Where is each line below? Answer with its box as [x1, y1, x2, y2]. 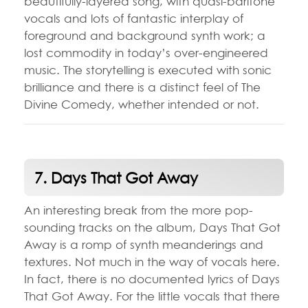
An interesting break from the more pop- [24, 202, 253, 217]
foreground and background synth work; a [24, 27, 265, 43]
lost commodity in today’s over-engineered [24, 45, 268, 60]
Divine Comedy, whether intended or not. [24, 96, 259, 111]
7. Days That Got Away [34, 168, 198, 187]
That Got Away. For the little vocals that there [24, 288, 280, 303]
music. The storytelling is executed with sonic [24, 62, 272, 77]
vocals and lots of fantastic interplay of [24, 10, 243, 25]
